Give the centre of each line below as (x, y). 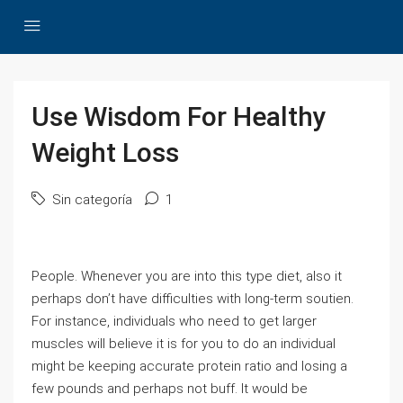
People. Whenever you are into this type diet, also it (187, 276)
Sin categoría (90, 200)
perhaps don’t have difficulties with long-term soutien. (193, 299)
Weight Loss (105, 152)
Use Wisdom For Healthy (179, 116)
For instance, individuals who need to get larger (174, 321)
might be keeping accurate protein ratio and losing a (189, 366)
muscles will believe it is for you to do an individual (184, 344)
